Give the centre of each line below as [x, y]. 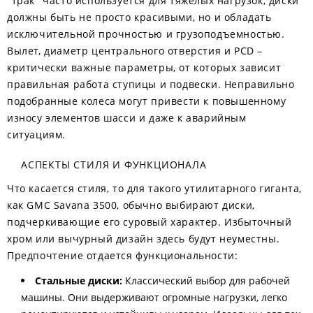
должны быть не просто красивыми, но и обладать [139, 17]
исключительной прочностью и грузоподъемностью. [146, 34]
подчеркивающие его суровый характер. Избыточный [150, 222]
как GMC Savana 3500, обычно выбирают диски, [131, 205]
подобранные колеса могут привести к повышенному [147, 101]
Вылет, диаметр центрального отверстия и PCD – [135, 51]
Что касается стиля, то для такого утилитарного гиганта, [155, 188]
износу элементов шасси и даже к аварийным [127, 118]
